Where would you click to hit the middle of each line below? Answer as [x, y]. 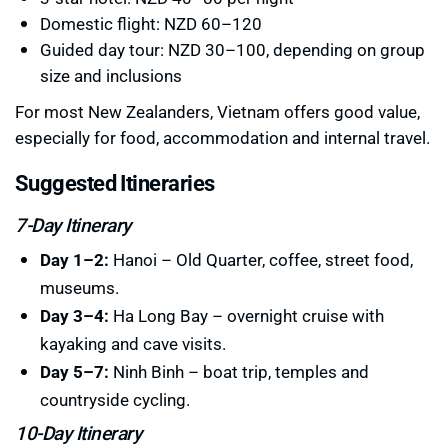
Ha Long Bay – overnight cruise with [246, 315]
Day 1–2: [74, 259]
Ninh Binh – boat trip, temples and [239, 371]
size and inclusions [111, 75]
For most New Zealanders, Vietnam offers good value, [217, 111]
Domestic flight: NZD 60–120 [151, 23]
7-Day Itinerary [73, 224]
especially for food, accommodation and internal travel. [222, 137]
